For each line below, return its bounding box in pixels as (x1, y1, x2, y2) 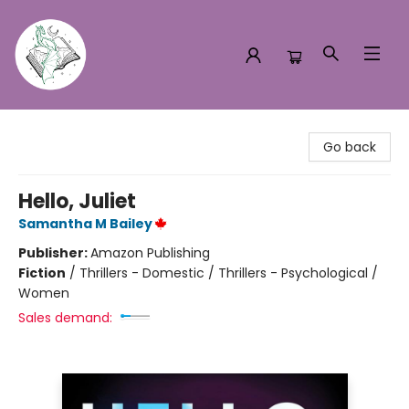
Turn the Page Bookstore (14, 118, 171, 136)
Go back (323, 138, 376, 156)
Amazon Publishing (90, 244, 210, 262)
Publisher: (18, 244, 90, 262)
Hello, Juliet (18, 187, 136, 215)
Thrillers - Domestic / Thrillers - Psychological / (79, 264, 378, 282)
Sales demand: (18, 309, 112, 327)
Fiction (18, 264, 66, 282)
